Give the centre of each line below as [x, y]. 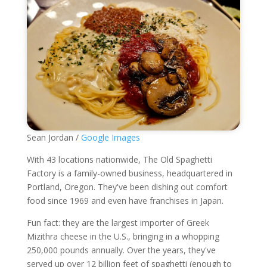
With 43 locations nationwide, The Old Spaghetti [119, 160]
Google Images [110, 138]
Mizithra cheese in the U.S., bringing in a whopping [123, 237]
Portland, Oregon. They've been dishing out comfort [127, 187]
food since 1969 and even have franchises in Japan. [125, 201]
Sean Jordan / [54, 138]
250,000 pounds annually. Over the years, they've [121, 250]
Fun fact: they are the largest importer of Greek [118, 223]
